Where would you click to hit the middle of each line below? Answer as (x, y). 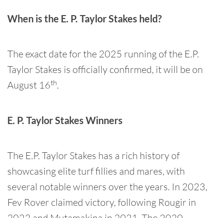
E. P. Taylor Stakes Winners (65, 120)
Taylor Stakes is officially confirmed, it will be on (105, 69)
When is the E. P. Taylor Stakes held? (84, 18)
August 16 (29, 85)
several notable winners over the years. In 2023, (107, 187)
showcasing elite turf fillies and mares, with (96, 171)
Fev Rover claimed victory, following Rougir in (102, 202)
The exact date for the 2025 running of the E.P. (103, 54)
